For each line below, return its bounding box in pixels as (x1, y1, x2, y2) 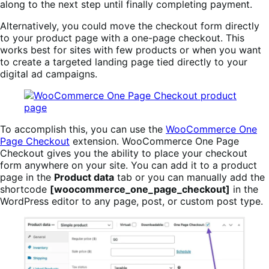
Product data (54, 171, 114, 183)
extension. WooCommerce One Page (70, 134, 239, 147)
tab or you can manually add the (114, 171, 265, 183)
